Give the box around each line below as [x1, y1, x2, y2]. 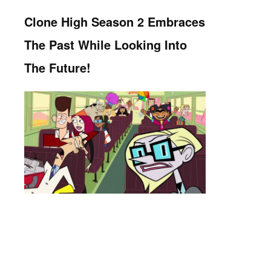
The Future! [24, 58, 91, 76]
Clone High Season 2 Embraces [24, 12, 205, 30]
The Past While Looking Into [24, 35, 187, 53]
